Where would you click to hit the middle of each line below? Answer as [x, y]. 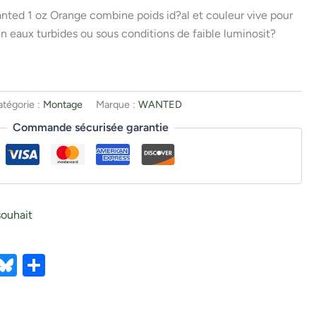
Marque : [117, 104]
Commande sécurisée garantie [90, 128]
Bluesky [56, 266]
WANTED [160, 104]
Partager [88, 266]
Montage [63, 104]
